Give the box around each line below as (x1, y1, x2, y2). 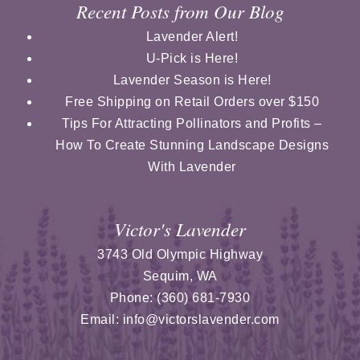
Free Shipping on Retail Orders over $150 (65, 94, 319, 108)
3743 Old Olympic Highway (97, 247, 263, 261)
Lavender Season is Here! (112, 72, 272, 87)
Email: (80, 312, 123, 326)
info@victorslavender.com (122, 312, 280, 326)
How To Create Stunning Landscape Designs (55, 137, 329, 152)
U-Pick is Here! (145, 51, 239, 65)
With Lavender (148, 159, 236, 174)
